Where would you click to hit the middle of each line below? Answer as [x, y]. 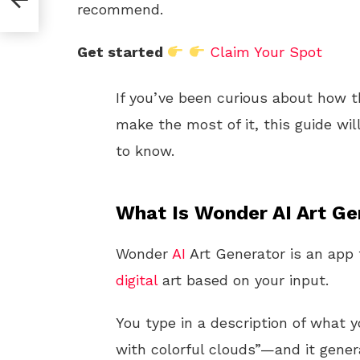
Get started [122, 52]
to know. [145, 151]
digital [137, 280]
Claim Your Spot [266, 52]
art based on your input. [243, 280]
